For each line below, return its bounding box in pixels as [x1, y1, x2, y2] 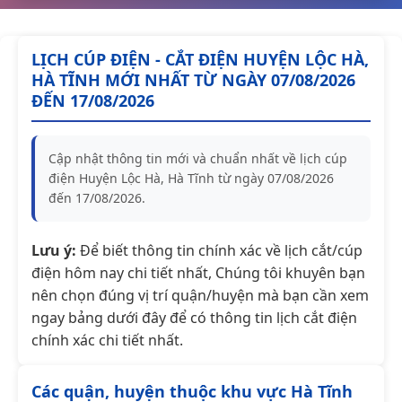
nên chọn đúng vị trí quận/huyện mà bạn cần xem [31, 284, 369, 305]
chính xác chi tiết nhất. [31, 329, 183, 350]
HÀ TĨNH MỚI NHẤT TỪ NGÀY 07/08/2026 [31, 68, 355, 91]
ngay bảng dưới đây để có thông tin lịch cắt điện [31, 307, 357, 328]
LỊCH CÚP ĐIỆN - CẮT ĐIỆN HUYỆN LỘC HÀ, [31, 48, 369, 70]
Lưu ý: [31, 240, 76, 260]
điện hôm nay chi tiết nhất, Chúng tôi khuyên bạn [31, 262, 365, 283]
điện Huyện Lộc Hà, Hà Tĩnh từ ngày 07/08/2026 [48, 169, 334, 187]
